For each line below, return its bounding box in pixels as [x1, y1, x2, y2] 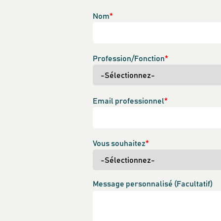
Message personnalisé [93, 180, 174, 188]
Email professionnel [93, 97, 164, 105]
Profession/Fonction [93, 55, 165, 63]
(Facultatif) [174, 180, 213, 188]
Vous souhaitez [93, 140, 146, 147]
